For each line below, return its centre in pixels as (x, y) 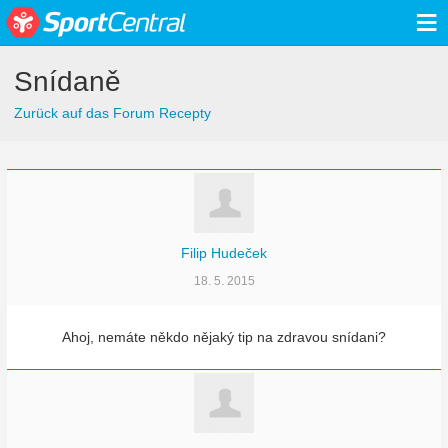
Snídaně (67, 81)
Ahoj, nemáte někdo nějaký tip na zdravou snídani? (224, 337)
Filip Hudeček (224, 253)
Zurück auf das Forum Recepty (112, 113)
